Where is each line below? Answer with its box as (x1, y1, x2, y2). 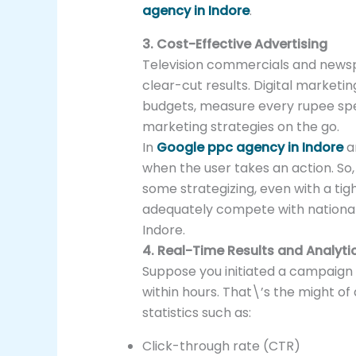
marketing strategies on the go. (141, 118, 339, 137)
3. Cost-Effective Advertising (141, 35, 327, 54)
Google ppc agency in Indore (156, 138, 343, 157)
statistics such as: (141, 304, 251, 323)
